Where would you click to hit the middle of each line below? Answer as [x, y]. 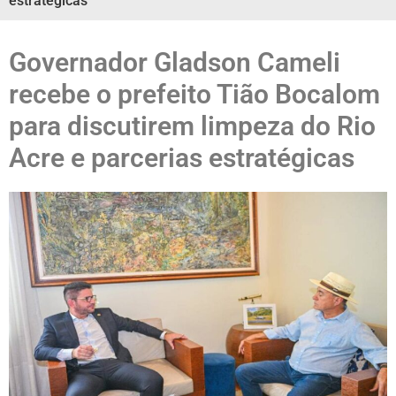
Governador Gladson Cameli [175, 62]
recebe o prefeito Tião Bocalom [194, 94]
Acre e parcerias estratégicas [182, 158]
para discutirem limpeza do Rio [192, 126]
